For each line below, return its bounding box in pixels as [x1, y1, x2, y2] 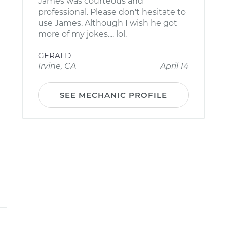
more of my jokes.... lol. [38, 29, 127, 39]
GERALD [38, 51, 71, 60]
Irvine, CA [38, 61, 76, 71]
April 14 [160, 61, 189, 71]
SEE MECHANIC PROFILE [60, 90, 167, 100]
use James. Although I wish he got [38, 18, 177, 28]
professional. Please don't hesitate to [38, 7, 186, 17]
